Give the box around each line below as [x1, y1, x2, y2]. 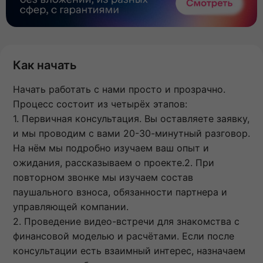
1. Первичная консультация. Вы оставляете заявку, [13, 112, 249, 124]
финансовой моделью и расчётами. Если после [13, 230, 234, 242]
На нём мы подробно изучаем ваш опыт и [13, 141, 209, 154]
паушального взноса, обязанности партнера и [13, 186, 227, 198]
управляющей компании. [13, 200, 129, 213]
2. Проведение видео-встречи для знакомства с [13, 215, 240, 227]
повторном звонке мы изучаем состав [13, 171, 193, 183]
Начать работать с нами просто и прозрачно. [13, 83, 225, 95]
